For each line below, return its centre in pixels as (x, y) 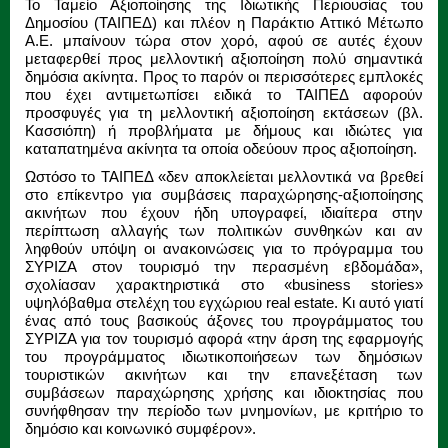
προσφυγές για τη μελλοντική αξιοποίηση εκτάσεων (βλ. (224, 112)
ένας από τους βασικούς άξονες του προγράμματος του (224, 320)
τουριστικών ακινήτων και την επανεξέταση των (224, 374)
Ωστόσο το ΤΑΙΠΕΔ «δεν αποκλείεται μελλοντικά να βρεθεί (224, 176)
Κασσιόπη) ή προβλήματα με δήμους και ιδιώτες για (224, 130)
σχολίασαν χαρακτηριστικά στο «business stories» (224, 284)
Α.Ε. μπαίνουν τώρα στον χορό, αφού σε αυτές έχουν (224, 40)
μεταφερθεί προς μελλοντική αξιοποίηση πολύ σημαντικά (224, 58)
